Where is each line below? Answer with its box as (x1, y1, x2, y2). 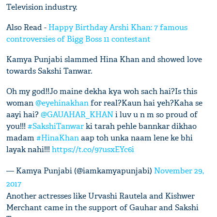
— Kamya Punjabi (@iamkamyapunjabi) (6, 166, 155, 176)
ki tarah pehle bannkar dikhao (84, 121, 197, 132)
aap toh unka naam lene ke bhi (79, 133, 193, 143)
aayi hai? (6, 109, 41, 120)
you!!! (6, 121, 28, 132)
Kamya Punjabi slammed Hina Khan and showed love (6, 54, 202, 65)
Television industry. (6, 2, 77, 13)
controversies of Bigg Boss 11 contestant (6, 34, 151, 45)
